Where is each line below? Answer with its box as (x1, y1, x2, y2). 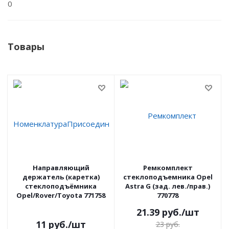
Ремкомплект (143, 163, 193, 172)
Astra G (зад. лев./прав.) (125, 181, 210, 191)
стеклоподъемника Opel (123, 172, 213, 181)
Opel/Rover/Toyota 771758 (16, 190, 105, 200)
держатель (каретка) (22, 172, 100, 181)
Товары (8, 40, 44, 53)
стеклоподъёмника (25, 181, 97, 191)
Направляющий (32, 163, 89, 172)
